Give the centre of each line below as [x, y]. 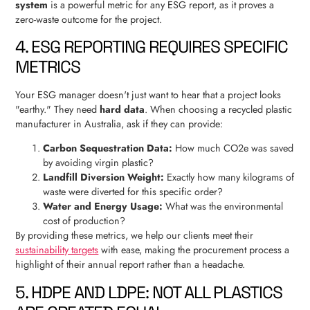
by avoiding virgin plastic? [99, 163]
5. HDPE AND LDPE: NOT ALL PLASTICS [149, 292]
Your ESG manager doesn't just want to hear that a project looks [148, 94]
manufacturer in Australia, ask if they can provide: [119, 124]
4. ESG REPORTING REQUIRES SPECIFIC [152, 46]
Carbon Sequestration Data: [108, 148]
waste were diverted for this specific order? [133, 192]
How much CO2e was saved [233, 148]
